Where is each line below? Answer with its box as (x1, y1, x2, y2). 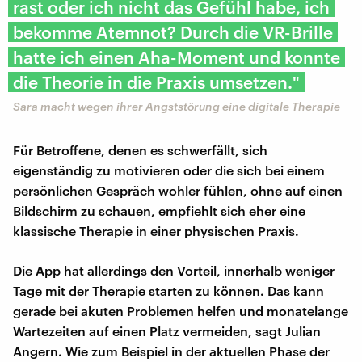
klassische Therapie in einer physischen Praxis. (13, 222, 299, 238)
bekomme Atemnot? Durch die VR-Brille (13, 21, 333, 42)
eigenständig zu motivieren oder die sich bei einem (13, 162, 325, 178)
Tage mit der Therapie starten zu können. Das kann (13, 282, 324, 298)
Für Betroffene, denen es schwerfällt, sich (13, 141, 267, 158)
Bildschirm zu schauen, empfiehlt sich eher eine (13, 202, 305, 218)
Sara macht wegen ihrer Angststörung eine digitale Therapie (13, 99, 340, 113)
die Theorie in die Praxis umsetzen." (13, 71, 300, 92)
